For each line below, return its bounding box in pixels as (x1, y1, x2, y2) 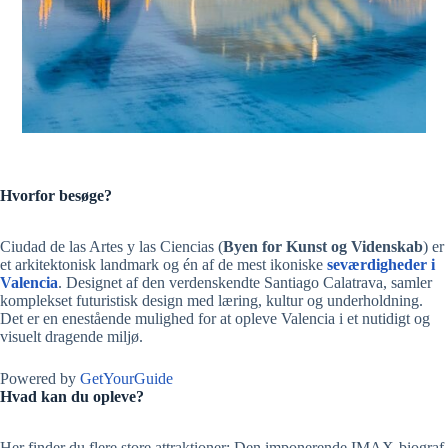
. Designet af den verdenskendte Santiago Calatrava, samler (58, 273, 432, 291)
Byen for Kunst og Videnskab (223, 237, 423, 255)
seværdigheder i (327, 255, 435, 273)
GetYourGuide (80, 369, 173, 387)
